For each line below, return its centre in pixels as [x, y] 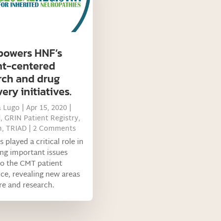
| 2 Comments [51, 129]
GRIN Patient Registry [41, 119]
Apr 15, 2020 [46, 109]
